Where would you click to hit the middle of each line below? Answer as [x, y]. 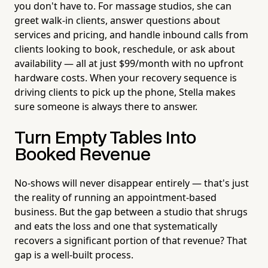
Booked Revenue [83, 155]
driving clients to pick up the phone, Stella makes [125, 92]
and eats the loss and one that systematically [116, 226]
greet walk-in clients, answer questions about [117, 20]
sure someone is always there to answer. [106, 106]
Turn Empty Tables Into [105, 138]
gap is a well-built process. [74, 255]
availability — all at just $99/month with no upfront [129, 63]
